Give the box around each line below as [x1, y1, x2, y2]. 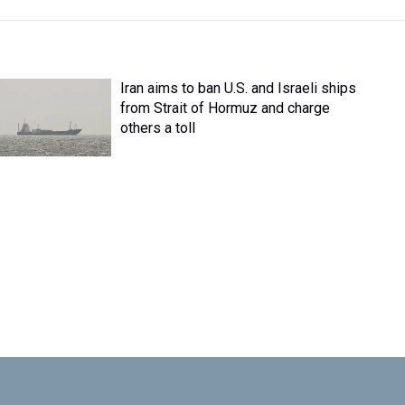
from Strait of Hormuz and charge [120, 99, 331, 117]
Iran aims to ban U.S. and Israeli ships [120, 80, 357, 97]
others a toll [120, 119, 196, 137]
